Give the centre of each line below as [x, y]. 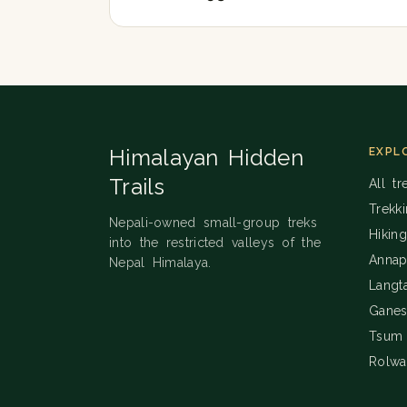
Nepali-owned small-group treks [213, 222]
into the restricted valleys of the [215, 242]
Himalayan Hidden [206, 157]
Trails [137, 186]
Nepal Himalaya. [160, 262]
